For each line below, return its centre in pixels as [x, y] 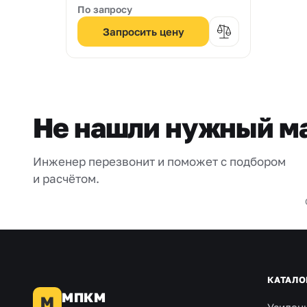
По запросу [105, 9]
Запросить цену [143, 32]
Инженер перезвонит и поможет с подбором [159, 161]
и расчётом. [66, 179]
